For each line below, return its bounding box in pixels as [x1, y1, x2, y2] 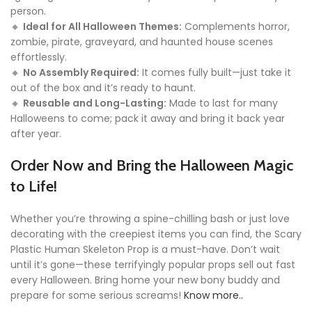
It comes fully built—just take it [139, 65, 291, 80]
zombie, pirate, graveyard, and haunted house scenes [10, 35, 273, 49]
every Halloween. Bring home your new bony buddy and [10, 273, 280, 288]
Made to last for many [166, 96, 278, 111]
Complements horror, [182, 19, 290, 34]
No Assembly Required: [23, 65, 139, 80]
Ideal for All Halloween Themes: [23, 19, 182, 34]
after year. [10, 127, 61, 141]
